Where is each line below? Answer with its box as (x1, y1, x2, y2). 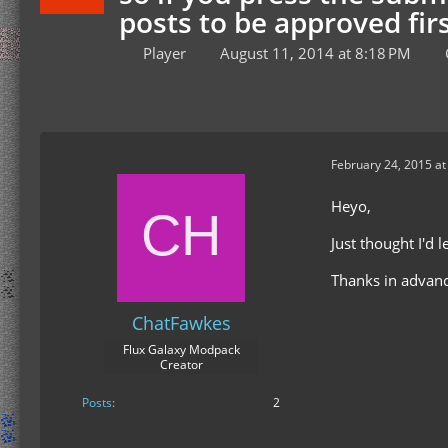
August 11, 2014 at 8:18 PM (220, 43, 411, 63)
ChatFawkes (131, 311, 231, 335)
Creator (159, 356, 203, 373)
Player (143, 43, 186, 63)
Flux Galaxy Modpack (122, 341, 240, 358)
